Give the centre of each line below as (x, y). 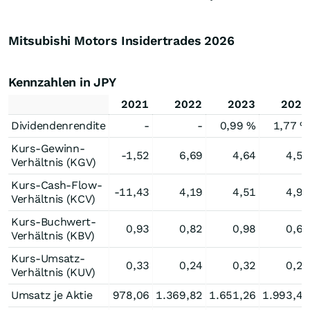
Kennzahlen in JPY (62, 82)
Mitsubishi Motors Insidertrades (107, 40)
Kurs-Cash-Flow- (57, 185)
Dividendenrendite (58, 126)
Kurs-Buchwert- (54, 222)
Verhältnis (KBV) (53, 236)
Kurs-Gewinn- (48, 148)
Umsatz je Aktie (52, 295)
